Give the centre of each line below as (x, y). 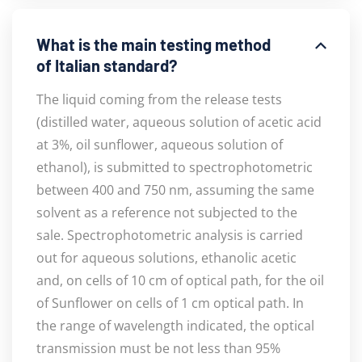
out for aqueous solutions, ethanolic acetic (166, 257)
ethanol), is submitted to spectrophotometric (175, 167)
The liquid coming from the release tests (159, 99)
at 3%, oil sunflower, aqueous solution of (160, 144)
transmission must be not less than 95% (158, 348)
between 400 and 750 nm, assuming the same (175, 189)
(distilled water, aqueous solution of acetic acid (179, 122)
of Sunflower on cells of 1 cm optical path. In (170, 303)
